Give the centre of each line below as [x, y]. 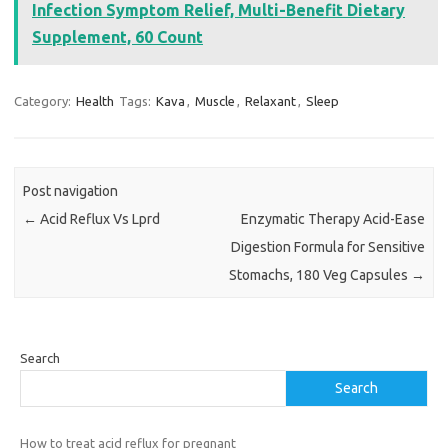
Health [95, 101]
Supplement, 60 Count [117, 37]
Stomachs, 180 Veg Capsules [319, 274]
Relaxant [270, 101]
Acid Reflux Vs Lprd [99, 218]
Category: [44, 101]
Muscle [215, 101]
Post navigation [71, 190]
